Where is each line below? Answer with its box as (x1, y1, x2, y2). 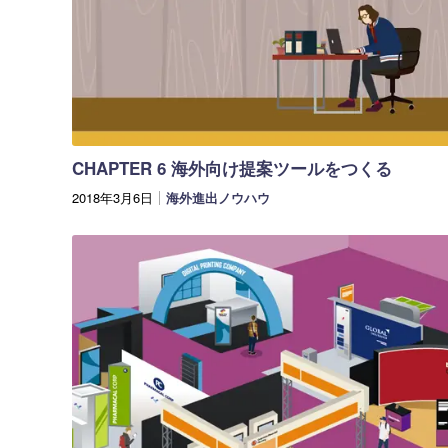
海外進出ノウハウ (166, 188, 270, 208)
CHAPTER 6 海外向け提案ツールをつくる (72, 156, 392, 181)
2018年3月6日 (72, 188, 153, 208)
